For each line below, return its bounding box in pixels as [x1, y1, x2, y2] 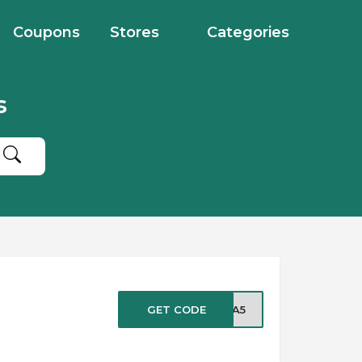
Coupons [13, 23, 80, 41]
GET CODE [146, 303, 206, 316]
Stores [110, 23, 159, 41]
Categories [207, 23, 289, 41]
